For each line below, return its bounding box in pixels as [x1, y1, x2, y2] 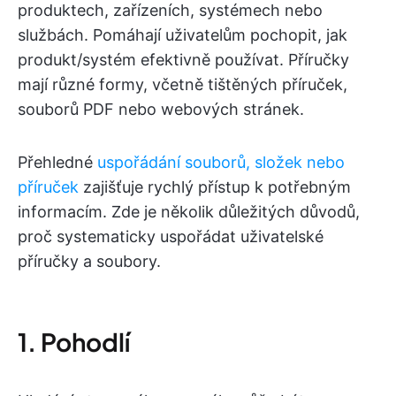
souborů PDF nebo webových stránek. [18, 100, 304, 118]
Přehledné [18, 153, 97, 171]
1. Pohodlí [18, 326, 130, 357]
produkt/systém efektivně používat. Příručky [18, 50, 349, 69]
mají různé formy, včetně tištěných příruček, [18, 75, 347, 94]
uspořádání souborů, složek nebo [97, 153, 345, 171]
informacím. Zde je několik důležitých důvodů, [18, 202, 360, 221]
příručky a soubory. [18, 252, 161, 270]
